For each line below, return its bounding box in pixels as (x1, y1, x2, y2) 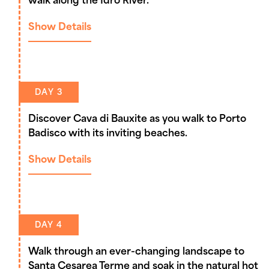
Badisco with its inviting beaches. (28, 128, 187, 139)
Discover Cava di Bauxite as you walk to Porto (28, 114, 246, 124)
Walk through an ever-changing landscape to (28, 247, 244, 257)
